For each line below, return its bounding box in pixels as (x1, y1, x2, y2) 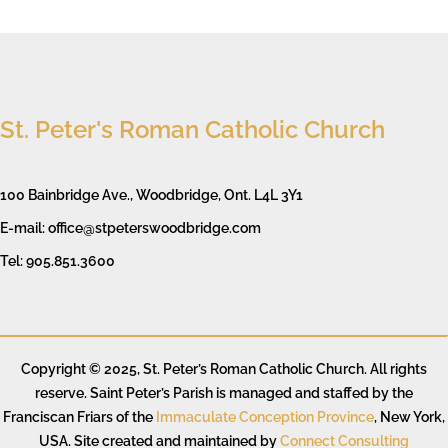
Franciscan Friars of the (3, 408, 156, 425)
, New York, (374, 408, 445, 425)
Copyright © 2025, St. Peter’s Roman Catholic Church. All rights (21, 360, 427, 377)
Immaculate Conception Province (156, 408, 374, 425)
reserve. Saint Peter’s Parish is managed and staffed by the (35, 384, 413, 401)
